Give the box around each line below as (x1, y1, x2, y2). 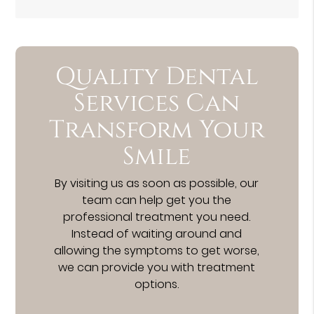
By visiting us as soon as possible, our (55, 175, 259, 191)
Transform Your (48, 114, 265, 147)
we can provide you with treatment (58, 259, 256, 275)
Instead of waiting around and (71, 225, 243, 242)
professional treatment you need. (63, 208, 251, 225)
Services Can (74, 87, 240, 121)
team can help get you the (82, 191, 232, 208)
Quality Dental (55, 60, 259, 94)
